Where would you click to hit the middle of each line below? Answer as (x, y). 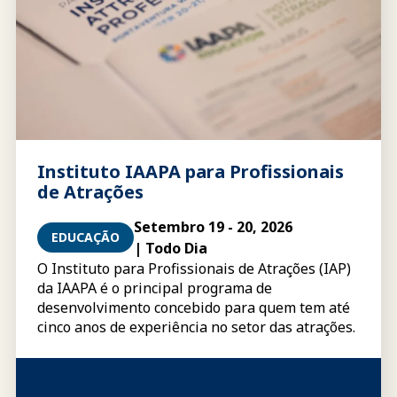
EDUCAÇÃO (86, 237)
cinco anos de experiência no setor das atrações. (196, 327)
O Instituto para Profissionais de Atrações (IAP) (194, 269)
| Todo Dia (171, 248)
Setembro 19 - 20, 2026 (213, 227)
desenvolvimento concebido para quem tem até (194, 307)
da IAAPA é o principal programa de (155, 288)
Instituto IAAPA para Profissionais (191, 171)
